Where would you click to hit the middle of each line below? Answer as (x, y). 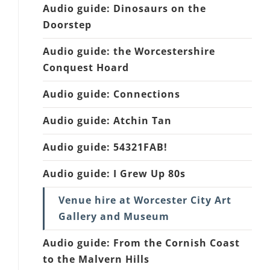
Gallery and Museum (114, 216)
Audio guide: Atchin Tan (107, 120)
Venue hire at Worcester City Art (145, 200)
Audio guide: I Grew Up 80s (114, 173)
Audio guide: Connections (111, 94)
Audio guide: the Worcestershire (129, 51)
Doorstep (67, 24)
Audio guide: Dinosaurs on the (124, 8)
